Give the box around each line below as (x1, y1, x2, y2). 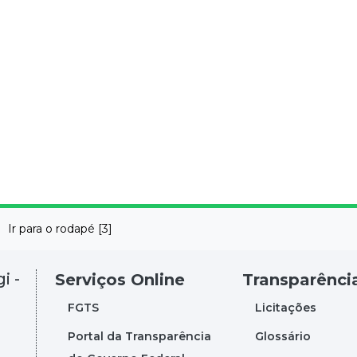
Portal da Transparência (67, 328, 211, 343)
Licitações (254, 300, 316, 315)
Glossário (254, 328, 311, 343)
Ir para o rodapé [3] (7, 221, 112, 236)
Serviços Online (54, 269, 185, 289)
